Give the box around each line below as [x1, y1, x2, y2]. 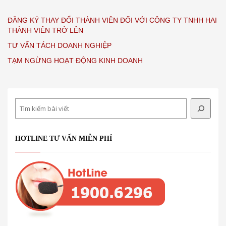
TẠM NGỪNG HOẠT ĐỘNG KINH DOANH [8, 56, 143, 65]
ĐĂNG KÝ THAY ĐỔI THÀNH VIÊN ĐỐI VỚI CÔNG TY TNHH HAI [8, 16, 217, 25]
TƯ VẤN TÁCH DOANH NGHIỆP [8, 41, 111, 50]
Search [15, 99, 38, 108]
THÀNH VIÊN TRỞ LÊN [8, 26, 83, 35]
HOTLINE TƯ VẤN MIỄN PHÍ [15, 135, 112, 143]
